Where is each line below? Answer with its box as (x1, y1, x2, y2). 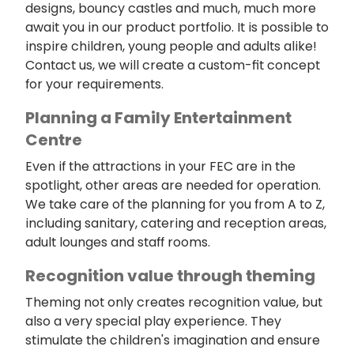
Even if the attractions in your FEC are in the (25, 157, 296, 176)
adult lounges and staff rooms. (25, 233, 210, 252)
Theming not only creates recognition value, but (25, 293, 322, 312)
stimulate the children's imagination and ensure (25, 331, 320, 350)
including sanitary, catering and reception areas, (25, 214, 326, 233)
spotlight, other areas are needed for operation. (25, 176, 321, 195)
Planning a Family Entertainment (25, 107, 292, 130)
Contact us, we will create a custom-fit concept (25, 56, 320, 75)
